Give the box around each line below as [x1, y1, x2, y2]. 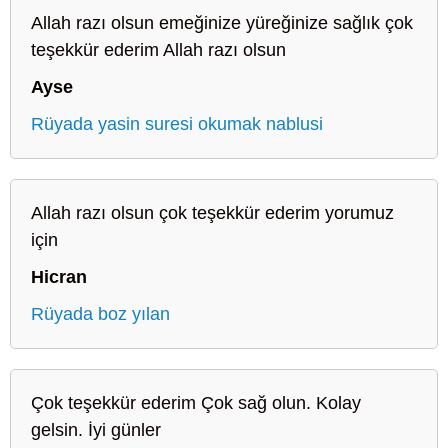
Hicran [31, 266, 87, 287]
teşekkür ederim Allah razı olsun [31, 39, 286, 60]
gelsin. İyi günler [31, 419, 161, 440]
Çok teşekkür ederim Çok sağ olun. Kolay [31, 392, 361, 413]
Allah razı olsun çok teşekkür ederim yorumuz [31, 202, 394, 223]
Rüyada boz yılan [31, 303, 170, 324]
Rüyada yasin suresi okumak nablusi [31, 113, 323, 134]
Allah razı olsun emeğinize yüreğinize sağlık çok [31, 12, 413, 33]
